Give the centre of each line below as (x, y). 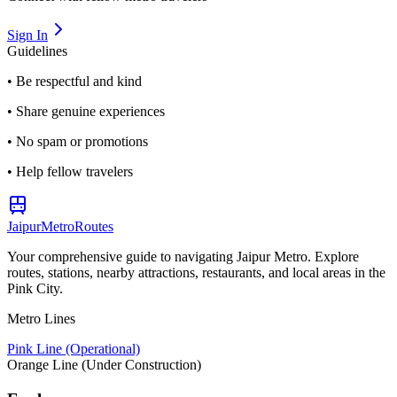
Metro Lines (41, 318)
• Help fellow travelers (70, 171)
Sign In (27, 35)
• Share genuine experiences (86, 111)
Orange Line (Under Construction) (104, 364)
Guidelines (37, 51)
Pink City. (35, 288)
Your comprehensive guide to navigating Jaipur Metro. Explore (183, 256)
